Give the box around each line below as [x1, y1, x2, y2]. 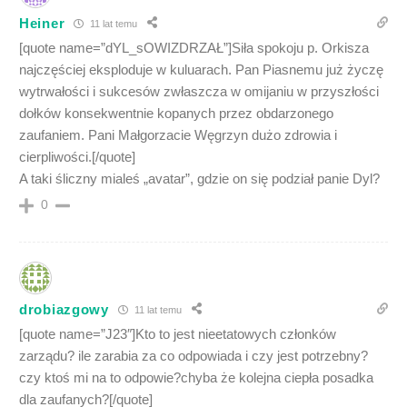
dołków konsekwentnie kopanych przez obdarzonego [19, 105, 333, 122]
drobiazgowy [19, 301, 109, 317]
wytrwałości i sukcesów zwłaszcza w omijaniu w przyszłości [19, 84, 379, 100]
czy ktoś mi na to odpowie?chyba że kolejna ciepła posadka [19, 370, 373, 386]
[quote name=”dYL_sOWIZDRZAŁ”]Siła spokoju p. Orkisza [19, 40, 369, 56]
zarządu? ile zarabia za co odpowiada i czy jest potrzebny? [19, 348, 368, 364]
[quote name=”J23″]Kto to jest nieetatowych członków [19, 326, 336, 342]
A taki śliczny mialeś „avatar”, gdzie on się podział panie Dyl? [19, 171, 380, 187]
